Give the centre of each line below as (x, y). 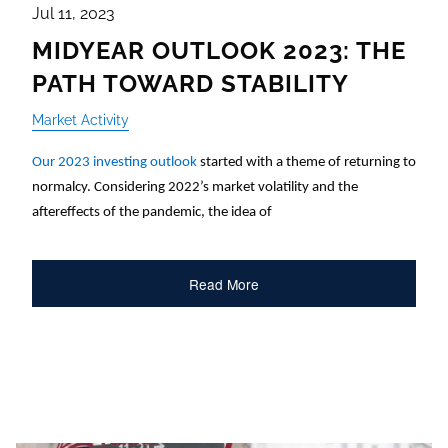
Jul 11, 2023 (73, 13)
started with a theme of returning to (306, 162)
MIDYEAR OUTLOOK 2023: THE (219, 50)
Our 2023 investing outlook (114, 162)
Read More (223, 283)
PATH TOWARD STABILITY (190, 83)
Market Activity (80, 119)
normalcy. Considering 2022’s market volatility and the (195, 187)
